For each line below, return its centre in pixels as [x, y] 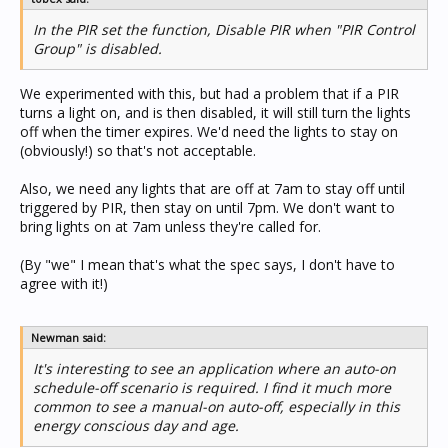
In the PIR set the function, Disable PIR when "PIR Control [224, 29]
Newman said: [68, 337]
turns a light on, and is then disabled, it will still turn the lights [215, 112]
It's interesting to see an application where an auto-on [214, 368]
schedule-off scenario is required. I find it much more [212, 387]
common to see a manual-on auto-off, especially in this [216, 406]
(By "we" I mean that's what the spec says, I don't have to [207, 264]
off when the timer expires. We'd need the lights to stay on [209, 131]
